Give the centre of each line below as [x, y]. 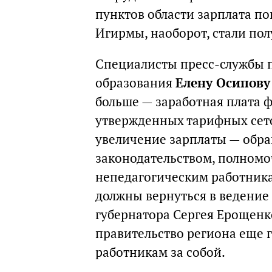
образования [135, 83]
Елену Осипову [223, 83]
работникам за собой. [160, 252]
